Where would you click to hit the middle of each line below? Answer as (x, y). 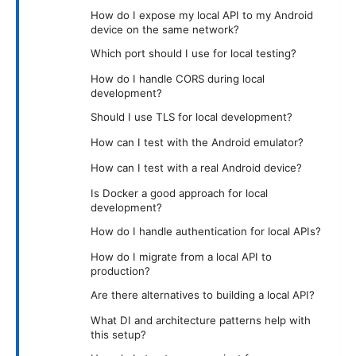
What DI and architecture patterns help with (201, 320)
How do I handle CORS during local (178, 78)
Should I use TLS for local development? (192, 116)
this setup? (118, 334)
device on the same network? (165, 29)
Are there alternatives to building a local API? (203, 294)
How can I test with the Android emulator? (197, 142)
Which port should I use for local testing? (193, 53)
